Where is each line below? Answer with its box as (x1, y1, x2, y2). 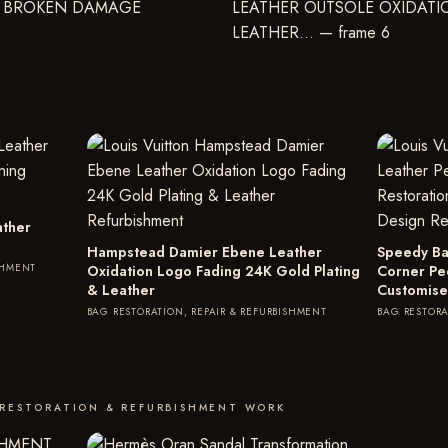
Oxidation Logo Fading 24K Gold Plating (86, 260, 360, 281)
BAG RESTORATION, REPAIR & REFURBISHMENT (86, 303, 327, 319)
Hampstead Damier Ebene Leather (86, 241, 322, 262)
